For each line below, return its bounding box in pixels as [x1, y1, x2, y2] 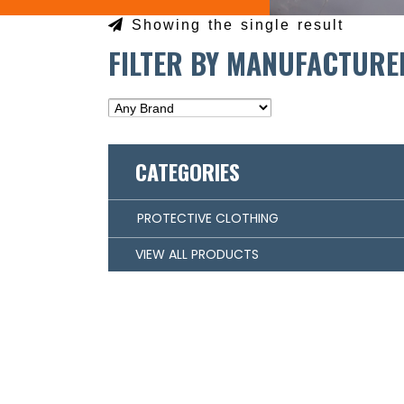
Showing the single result [124, 16, 344, 32]
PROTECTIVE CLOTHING [136, 209, 279, 228]
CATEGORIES [134, 155, 240, 188]
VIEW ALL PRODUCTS [134, 245, 259, 264]
